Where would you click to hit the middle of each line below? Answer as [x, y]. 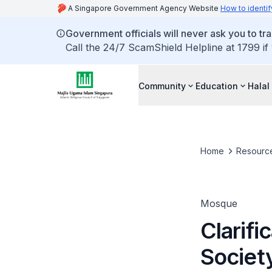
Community [162, 86]
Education [217, 86]
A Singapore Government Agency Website [144, 8]
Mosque [219, 203]
